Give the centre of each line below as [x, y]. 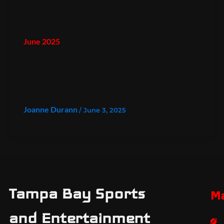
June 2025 [42, 41]
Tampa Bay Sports [77, 193]
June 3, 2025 [105, 110]
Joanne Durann [51, 109]
